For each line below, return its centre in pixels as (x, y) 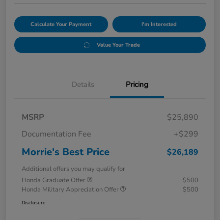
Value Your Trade (118, 45)
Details (83, 85)
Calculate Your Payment (61, 25)
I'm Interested (159, 25)
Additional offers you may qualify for (73, 169)
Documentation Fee (56, 134)
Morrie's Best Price (66, 152)
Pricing (137, 85)
